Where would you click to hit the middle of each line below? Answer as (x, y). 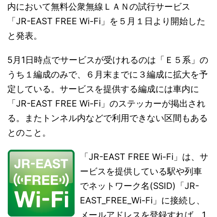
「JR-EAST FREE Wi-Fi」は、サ (144, 157)
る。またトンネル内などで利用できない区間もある (108, 118)
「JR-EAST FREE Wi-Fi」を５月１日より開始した (106, 21)
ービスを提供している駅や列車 (141, 171)
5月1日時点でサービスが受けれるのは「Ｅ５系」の (108, 60)
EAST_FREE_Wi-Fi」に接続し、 (142, 200)
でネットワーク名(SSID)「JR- (139, 186)
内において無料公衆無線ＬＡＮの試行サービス (99, 7)
